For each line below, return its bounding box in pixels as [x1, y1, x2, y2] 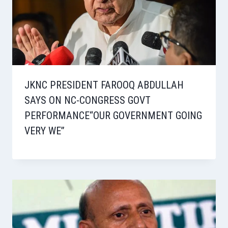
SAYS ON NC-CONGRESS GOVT [24, 94, 151, 107]
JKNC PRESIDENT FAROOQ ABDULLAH [24, 79, 184, 92]
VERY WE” [24, 125, 65, 137]
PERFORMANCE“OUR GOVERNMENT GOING [24, 109, 202, 122]
